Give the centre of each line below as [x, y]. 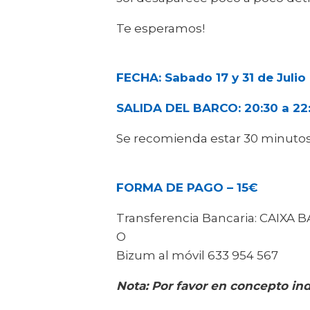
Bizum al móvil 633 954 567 [197, 255]
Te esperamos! [161, 28]
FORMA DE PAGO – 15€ [187, 187]
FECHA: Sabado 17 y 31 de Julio [211, 77]
